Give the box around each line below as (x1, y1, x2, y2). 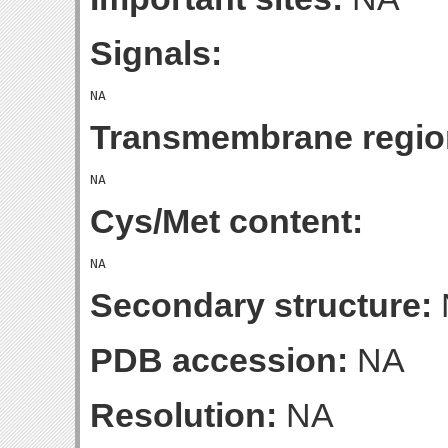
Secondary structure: (90, 286, 432, 324)
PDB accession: (90, 341, 348, 379)
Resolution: (90, 396, 277, 434)
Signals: (90, 34, 222, 72)
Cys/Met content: (90, 202, 363, 240)
